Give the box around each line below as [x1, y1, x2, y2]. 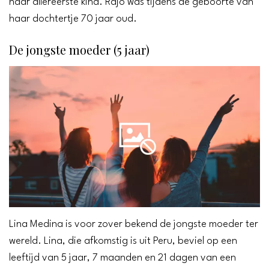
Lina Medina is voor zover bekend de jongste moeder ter [9, 219, 258, 230]
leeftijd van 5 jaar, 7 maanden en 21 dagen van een [9, 253, 236, 264]
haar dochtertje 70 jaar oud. [9, 14, 137, 25]
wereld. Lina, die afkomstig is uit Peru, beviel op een [9, 236, 237, 247]
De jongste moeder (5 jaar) [9, 41, 150, 58]
